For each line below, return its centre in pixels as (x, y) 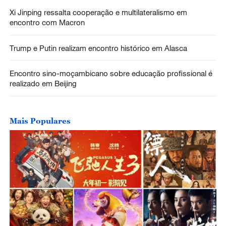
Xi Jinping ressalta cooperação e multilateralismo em (98, 12)
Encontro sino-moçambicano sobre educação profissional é (111, 73)
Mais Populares (40, 120)
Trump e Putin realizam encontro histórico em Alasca (98, 48)
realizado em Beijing (43, 83)
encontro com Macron (47, 22)
